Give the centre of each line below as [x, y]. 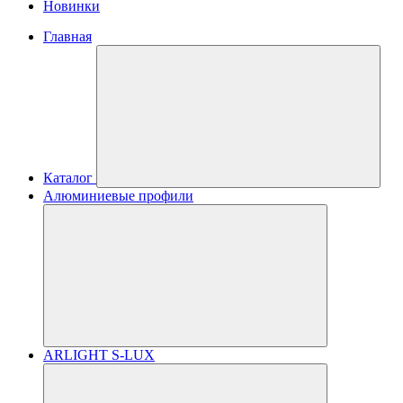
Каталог [68, 178]
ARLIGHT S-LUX [99, 355]
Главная [67, 36]
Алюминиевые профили [118, 196]
